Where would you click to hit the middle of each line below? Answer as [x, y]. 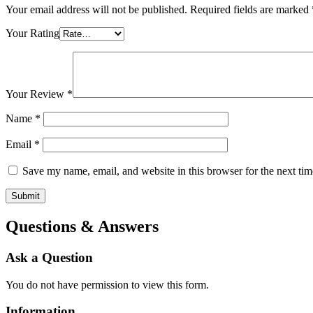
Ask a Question [49, 257]
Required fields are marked [251, 10]
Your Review [36, 94]
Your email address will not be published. [96, 10]
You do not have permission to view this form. [107, 284]
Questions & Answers [82, 227]
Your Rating [32, 34]
